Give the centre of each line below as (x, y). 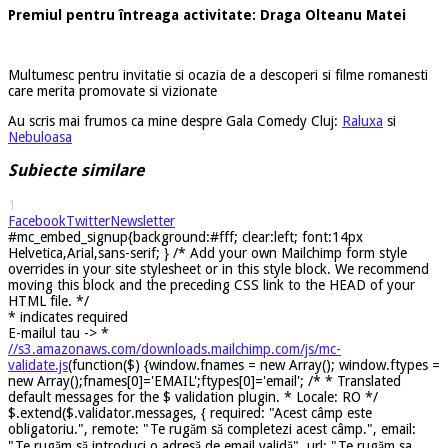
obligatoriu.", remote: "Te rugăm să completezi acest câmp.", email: (212, 428)
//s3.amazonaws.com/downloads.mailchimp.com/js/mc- (174, 348)
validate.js (38, 364)
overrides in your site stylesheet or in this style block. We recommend (218, 268)
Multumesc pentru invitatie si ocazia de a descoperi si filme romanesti (218, 74)
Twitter (88, 220)
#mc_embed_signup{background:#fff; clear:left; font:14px (185, 236)
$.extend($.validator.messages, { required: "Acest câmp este (190, 412)
